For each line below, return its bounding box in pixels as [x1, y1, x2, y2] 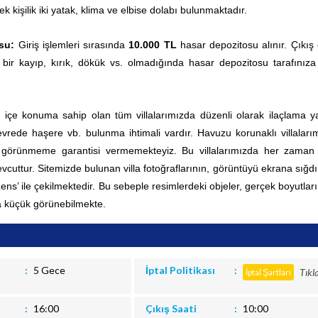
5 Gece [33, 264, 66, 276]
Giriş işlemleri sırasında [14, 39, 129, 50]
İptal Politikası [145, 264, 215, 276]
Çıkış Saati [145, 302, 197, 314]
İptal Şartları [245, 267, 291, 278]
